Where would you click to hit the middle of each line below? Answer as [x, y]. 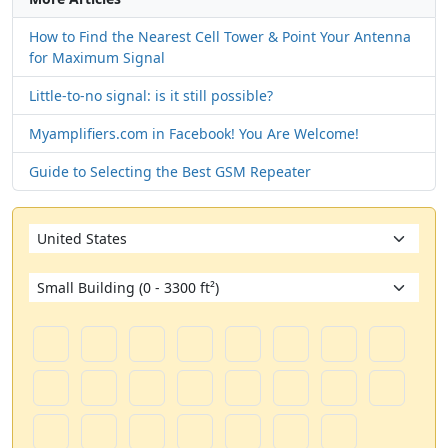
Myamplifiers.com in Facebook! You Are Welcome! [194, 134]
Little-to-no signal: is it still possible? [151, 96]
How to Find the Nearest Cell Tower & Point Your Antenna [220, 37]
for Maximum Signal [97, 58]
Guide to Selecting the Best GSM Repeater [170, 172]
